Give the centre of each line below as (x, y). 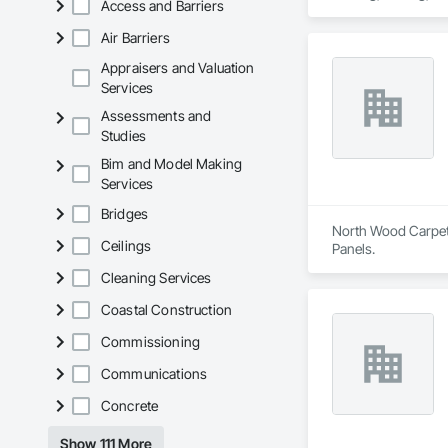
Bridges (125, 214)
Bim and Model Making (172, 164)
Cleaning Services (156, 278)
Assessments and (156, 116)
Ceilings (126, 246)
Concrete (130, 406)
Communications (154, 374)
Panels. (353, 249)
